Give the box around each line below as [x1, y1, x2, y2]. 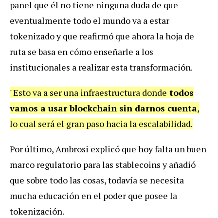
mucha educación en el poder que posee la [10, 189, 177, 201]
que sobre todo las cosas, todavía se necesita [10, 174, 184, 186]
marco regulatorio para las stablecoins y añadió [10, 158, 196, 170]
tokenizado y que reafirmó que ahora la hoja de [10, 30, 194, 42]
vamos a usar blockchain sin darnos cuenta [10, 102, 197, 114]
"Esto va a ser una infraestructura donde [10, 86, 167, 98]
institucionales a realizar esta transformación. [10, 61, 193, 73]
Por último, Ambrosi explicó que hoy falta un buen [10, 143, 206, 155]
